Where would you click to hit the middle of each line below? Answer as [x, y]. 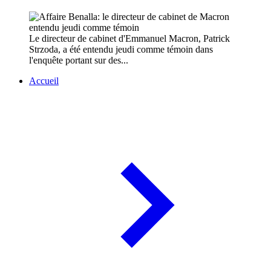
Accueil [44, 81]
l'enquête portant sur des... [79, 60]
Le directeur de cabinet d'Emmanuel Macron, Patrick [129, 39]
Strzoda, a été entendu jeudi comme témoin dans [121, 50]
